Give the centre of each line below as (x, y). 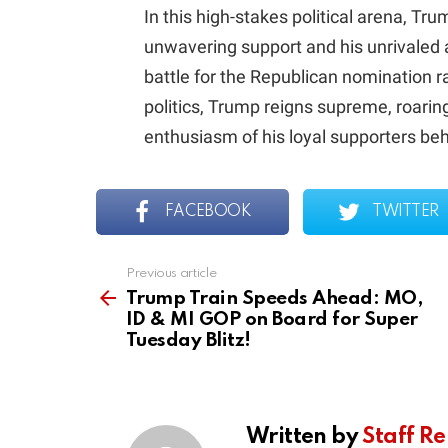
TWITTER (405, 211)
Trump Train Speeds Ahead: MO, (274, 298)
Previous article (171, 273)
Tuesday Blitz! (188, 340)
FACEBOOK (208, 211)
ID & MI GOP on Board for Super (272, 319)
